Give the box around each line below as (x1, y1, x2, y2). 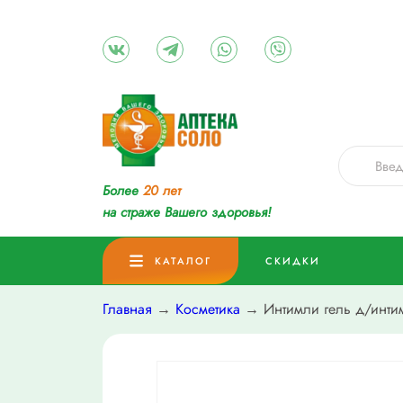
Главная (103, 299, 152, 320)
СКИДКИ (265, 254, 320, 269)
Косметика (175, 299, 240, 320)
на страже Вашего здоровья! (103, 202, 271, 223)
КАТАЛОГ (155, 254, 211, 269)
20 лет (143, 181, 181, 201)
